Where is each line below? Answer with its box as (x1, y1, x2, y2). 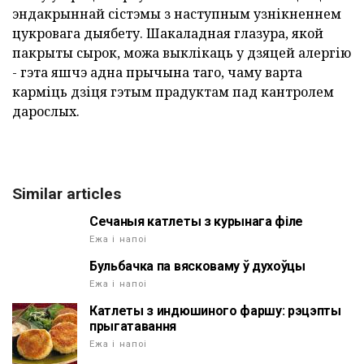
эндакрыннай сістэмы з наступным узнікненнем (12, 5, 341, 24)
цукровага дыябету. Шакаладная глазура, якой (12, 24, 323, 43)
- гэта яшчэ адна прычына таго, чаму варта (12, 63, 302, 82)
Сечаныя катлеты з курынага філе (89, 214, 304, 230)
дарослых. (12, 102, 80, 121)
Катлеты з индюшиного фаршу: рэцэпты (89, 303, 341, 319)
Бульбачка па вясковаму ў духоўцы (89, 258, 305, 275)
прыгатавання (89, 318, 177, 335)
